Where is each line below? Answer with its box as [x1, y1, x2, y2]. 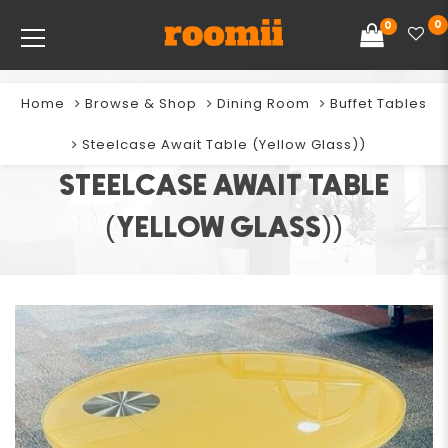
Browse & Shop [85, 94, 197, 113]
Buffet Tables [330, 94, 427, 113]
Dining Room [217, 94, 310, 113]
